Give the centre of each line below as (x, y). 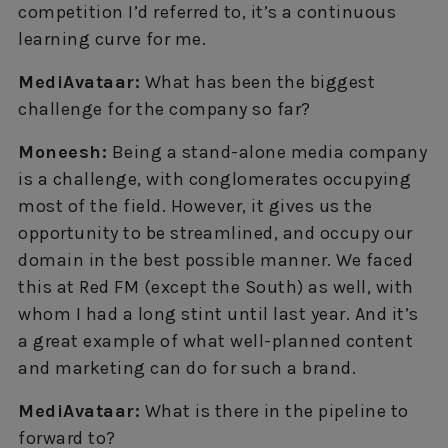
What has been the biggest (257, 82)
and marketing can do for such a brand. (187, 368)
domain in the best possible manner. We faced (215, 260)
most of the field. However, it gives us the (195, 206)
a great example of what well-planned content (215, 341)
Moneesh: (62, 152)
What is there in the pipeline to (274, 411)
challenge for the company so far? (164, 109)
